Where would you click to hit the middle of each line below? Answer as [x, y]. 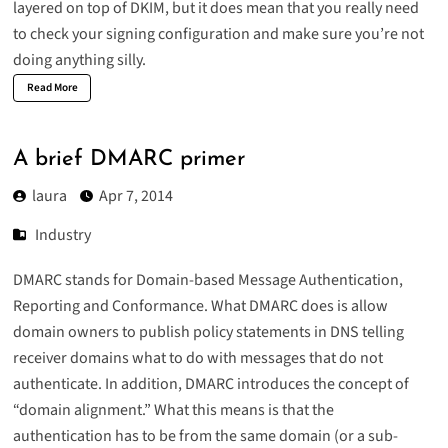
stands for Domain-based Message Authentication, [232, 280]
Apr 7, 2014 [135, 196]
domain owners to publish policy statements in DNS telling [208, 332]
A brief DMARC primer [128, 160]
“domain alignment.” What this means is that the [173, 410]
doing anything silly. [79, 59]
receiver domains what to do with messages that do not [197, 358]
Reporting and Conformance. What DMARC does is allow [200, 306]
